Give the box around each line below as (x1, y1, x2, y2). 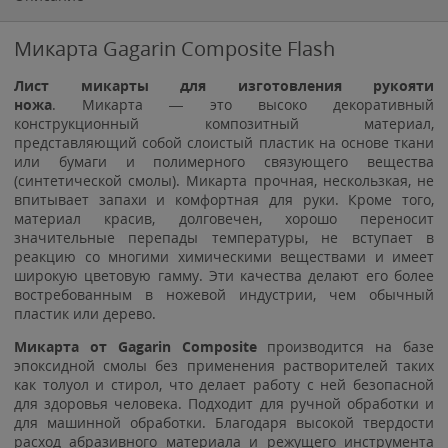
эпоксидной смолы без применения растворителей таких (14, 355, 434, 375)
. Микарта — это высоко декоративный (52, 94, 434, 114)
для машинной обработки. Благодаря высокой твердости (14, 412, 434, 432)
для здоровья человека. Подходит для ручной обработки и (14, 393, 434, 413)
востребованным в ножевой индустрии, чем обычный (14, 284, 434, 304)
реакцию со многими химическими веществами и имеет (14, 246, 434, 266)
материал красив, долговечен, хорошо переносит (14, 208, 434, 228)
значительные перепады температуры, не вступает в (14, 227, 434, 247)
